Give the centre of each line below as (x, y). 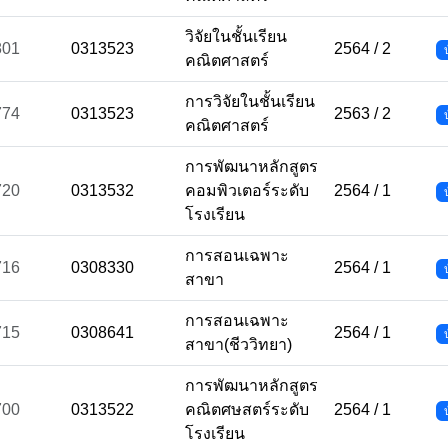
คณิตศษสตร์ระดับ (247, 409)
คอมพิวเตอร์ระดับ (247, 190)
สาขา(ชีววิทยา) (238, 344)
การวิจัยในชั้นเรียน (250, 101)
